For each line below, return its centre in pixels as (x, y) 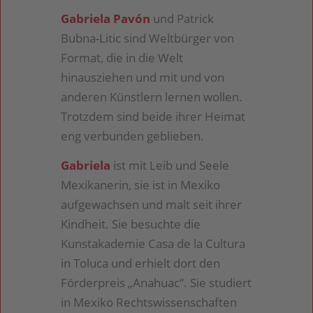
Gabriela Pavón (106, 18)
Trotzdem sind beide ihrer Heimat (153, 116)
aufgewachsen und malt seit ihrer (152, 205)
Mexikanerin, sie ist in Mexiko (141, 185)
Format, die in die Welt (122, 57)
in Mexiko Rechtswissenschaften (149, 303)
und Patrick (182, 18)
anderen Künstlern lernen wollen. (152, 96)
